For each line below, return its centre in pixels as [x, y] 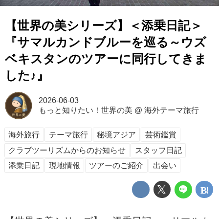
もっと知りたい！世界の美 [85, 110]
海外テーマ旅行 [171, 110]
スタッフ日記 [158, 150]
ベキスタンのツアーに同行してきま [106, 59]
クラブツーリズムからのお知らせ [67, 150]
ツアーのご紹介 [117, 166]
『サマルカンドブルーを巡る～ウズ [106, 43]
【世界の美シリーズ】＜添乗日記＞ [104, 26]
